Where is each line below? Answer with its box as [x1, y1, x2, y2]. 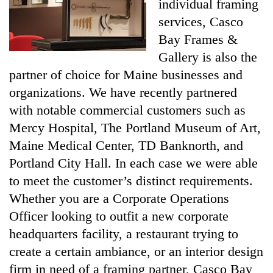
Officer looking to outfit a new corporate [9, 208, 229, 224]
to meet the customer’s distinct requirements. [9, 173, 253, 188]
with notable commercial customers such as [9, 102, 246, 118]
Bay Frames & [158, 32, 238, 47]
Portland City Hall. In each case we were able [9, 155, 258, 171]
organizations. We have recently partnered [9, 85, 237, 100]
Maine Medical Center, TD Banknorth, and [9, 138, 243, 153]
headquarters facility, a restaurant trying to [9, 226, 238, 241]
